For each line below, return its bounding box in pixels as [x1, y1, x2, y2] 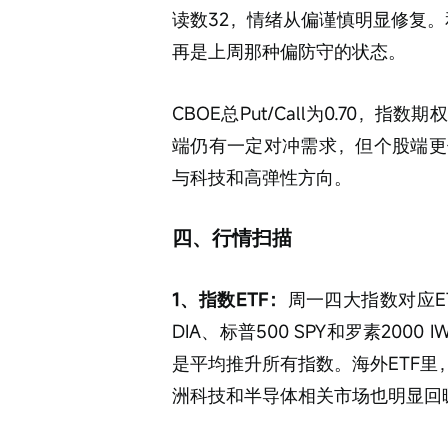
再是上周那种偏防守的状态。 [172, 39, 406, 63]
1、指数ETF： [172, 287, 288, 311]
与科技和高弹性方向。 [172, 165, 352, 189]
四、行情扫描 [172, 224, 292, 251]
